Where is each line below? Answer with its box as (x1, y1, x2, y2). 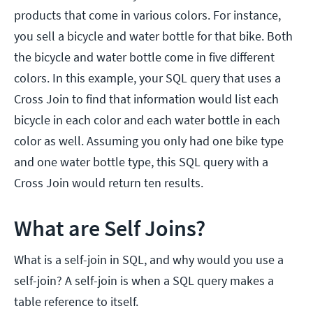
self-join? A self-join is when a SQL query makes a (14, 272, 274, 289)
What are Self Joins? (14, 214, 205, 242)
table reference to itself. (14, 293, 138, 310)
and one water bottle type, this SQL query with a (14, 153, 268, 170)
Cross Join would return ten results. (14, 174, 203, 191)
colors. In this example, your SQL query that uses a (14, 69, 281, 86)
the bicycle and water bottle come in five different (14, 48, 275, 65)
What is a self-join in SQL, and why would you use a (14, 251, 284, 268)
